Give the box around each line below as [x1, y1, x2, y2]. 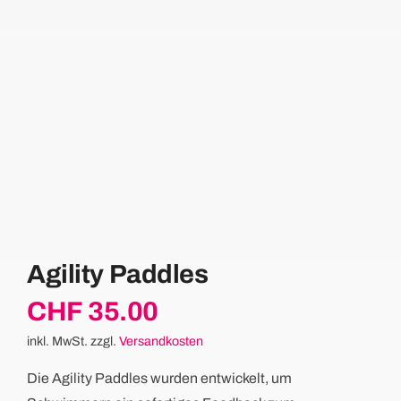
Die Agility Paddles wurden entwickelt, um [26, 370, 292, 386]
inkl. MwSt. [26, 333, 88, 348]
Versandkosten [118, 333, 203, 348]
